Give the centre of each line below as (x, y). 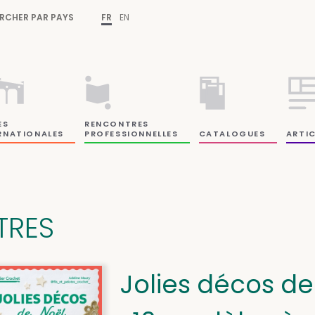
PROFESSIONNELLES (131, 133)
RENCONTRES (117, 123)
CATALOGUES (232, 133)
